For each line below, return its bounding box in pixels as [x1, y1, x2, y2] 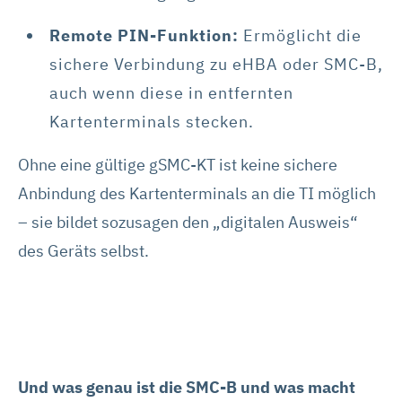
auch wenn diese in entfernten [49, 82, 293, 103]
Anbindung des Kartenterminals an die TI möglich [18, 182, 376, 204]
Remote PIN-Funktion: [49, 24, 239, 46]
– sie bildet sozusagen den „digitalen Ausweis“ [18, 211, 358, 232]
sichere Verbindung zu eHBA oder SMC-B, [49, 53, 383, 74]
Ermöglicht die [239, 24, 362, 46]
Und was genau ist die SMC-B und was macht [18, 376, 355, 398]
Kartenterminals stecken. [49, 110, 254, 132]
